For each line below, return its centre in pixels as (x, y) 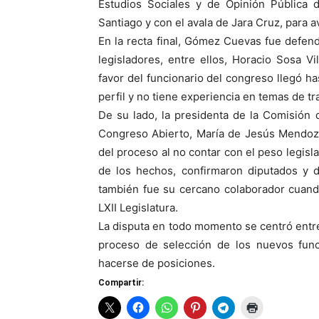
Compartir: (121, 283)
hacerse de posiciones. (157, 263)
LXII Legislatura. (138, 208)
